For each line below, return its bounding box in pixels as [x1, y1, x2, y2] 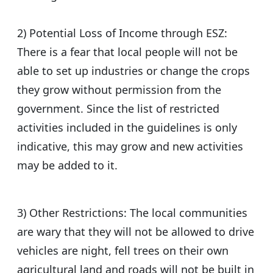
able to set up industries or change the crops [17, 63, 250, 79]
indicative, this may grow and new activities [17, 139, 243, 154]
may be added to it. [17, 158, 118, 173]
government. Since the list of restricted [17, 101, 219, 116]
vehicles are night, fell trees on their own [17, 243, 229, 258]
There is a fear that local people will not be [17, 44, 238, 60]
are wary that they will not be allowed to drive [17, 224, 254, 239]
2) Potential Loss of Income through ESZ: [17, 26, 227, 41]
